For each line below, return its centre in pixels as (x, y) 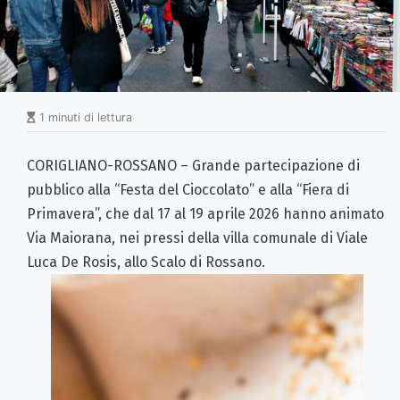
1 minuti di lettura (84, 117)
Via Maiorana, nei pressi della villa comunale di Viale (197, 237)
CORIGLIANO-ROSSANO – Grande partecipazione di (193, 165)
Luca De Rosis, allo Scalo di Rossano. (146, 262)
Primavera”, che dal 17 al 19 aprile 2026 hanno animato (205, 213)
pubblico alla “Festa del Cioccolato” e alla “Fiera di (188, 189)
